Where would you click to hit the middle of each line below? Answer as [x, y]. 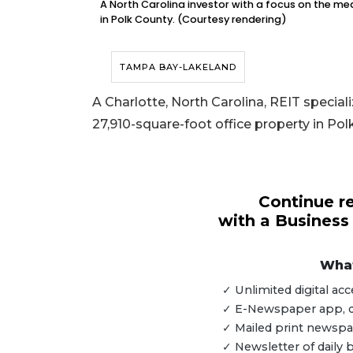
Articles [56, 307]
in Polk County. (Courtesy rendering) [193, 19]
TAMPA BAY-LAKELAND [178, 67]
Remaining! [72, 325]
